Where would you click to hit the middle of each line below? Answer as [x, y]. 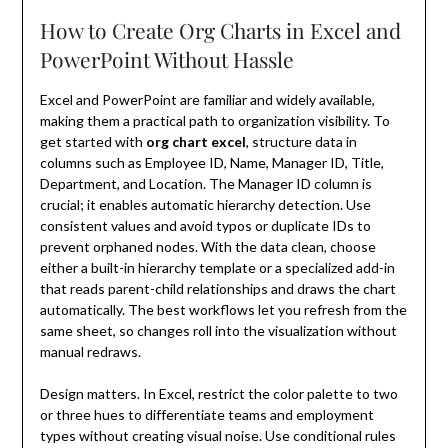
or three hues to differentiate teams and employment [206, 415]
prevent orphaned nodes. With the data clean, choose [207, 247]
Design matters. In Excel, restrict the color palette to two [218, 394]
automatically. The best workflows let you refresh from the [223, 310]
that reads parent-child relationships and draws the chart [217, 289]
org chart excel [195, 142]
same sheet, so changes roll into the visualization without [218, 331]
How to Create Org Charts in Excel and [220, 30]
